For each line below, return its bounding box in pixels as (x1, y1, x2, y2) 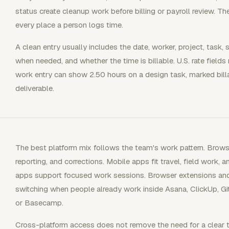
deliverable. (15, 83, 54, 93)
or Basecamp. (15, 197, 63, 208)
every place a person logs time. (15, 19, 123, 30)
